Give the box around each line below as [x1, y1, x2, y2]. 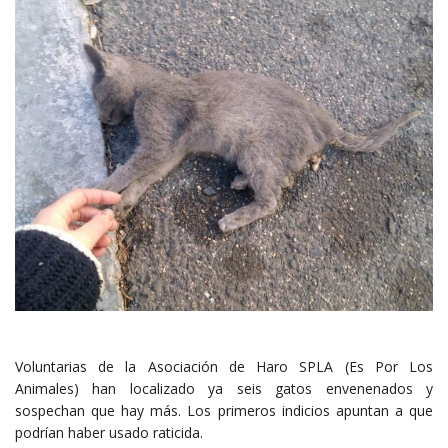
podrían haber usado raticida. [15, 423, 203, 443]
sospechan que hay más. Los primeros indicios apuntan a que [15, 401, 433, 421]
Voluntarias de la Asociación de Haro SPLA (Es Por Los [15, 357, 433, 377]
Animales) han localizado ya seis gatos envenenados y [15, 379, 433, 399]
